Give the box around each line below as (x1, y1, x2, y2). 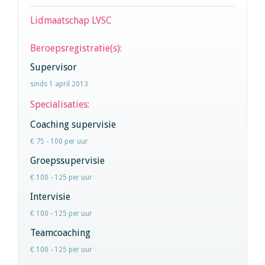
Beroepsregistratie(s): (30, 42, 122, 54)
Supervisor (30, 61, 77, 73)
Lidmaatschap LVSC (30, 14, 112, 26)
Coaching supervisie (30, 118, 116, 130)
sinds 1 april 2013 (30, 79, 88, 88)
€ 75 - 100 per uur (30, 137, 88, 146)
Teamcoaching (30, 227, 91, 238)
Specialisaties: (30, 98, 92, 110)
